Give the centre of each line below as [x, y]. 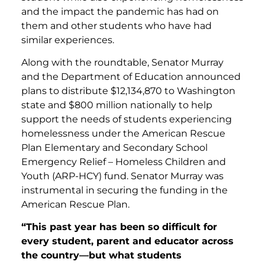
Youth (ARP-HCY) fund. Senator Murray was [122, 176]
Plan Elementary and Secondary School [114, 147]
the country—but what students [101, 256]
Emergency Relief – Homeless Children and [124, 161]
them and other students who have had [117, 25]
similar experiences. [68, 40]
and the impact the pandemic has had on [120, 11]
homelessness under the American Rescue [123, 133]
